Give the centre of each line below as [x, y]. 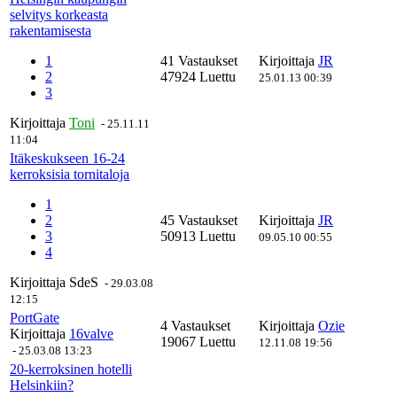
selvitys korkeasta [59, 15]
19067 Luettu [198, 342]
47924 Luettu [198, 77]
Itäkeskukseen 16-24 [67, 158]
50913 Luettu [198, 236]
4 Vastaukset [197, 326]
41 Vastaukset [201, 61]
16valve [91, 334]
